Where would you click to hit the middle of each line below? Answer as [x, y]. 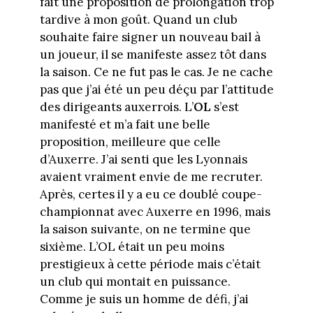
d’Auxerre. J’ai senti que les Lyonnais [143, 160]
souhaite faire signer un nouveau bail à [150, 37]
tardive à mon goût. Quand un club [138, 20]
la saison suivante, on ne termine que [145, 230]
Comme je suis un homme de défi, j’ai [144, 299]
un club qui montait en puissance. [135, 282]
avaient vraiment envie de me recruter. [151, 177]
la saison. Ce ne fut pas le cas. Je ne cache [156, 72]
